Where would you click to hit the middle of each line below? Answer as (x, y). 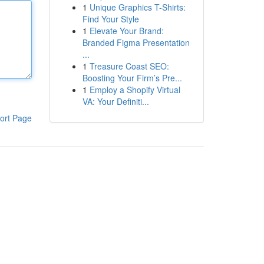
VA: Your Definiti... (115, 101)
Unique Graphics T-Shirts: (137, 7)
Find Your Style (110, 19)
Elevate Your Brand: (126, 31)
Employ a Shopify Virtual (135, 90)
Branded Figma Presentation (136, 42)
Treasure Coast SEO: (129, 66)
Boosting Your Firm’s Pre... (132, 78)
